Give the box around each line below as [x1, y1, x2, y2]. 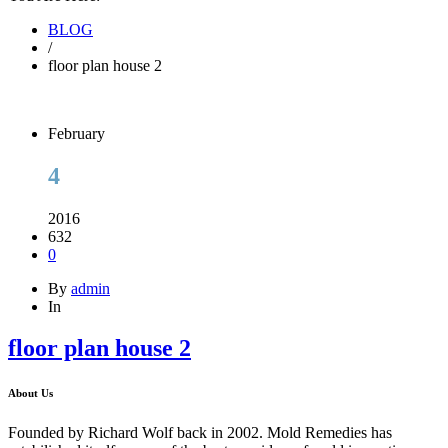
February [48, 124, 105, 142]
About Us [8, 387, 53, 400]
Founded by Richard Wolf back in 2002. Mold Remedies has [8, 424, 392, 442]
